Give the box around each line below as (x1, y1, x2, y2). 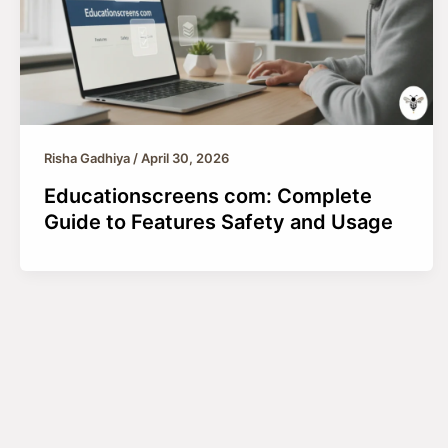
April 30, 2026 (141, 150, 229, 167)
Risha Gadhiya (44, 150, 133, 167)
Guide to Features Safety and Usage (44, 210, 393, 235)
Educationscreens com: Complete (44, 184, 372, 209)
